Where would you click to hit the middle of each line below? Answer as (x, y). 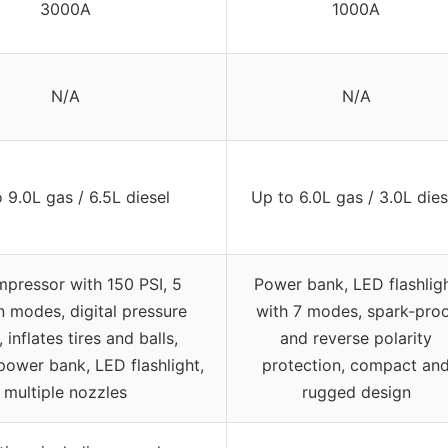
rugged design (356, 392)
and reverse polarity (356, 338)
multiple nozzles (65, 392)
